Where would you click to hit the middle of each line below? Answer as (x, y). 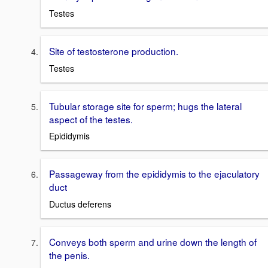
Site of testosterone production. (114, 51)
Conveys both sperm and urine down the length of (153, 242)
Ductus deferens (80, 204)
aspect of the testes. (91, 119)
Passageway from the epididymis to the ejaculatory (154, 174)
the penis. (69, 255)
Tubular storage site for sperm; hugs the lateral (145, 106)
